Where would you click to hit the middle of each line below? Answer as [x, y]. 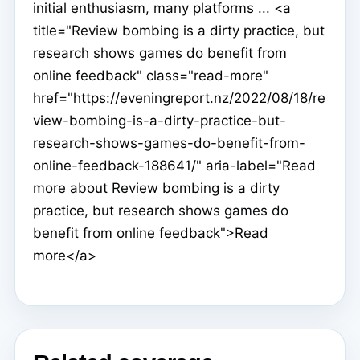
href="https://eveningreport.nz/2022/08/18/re [179, 98]
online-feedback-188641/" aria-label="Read [174, 166]
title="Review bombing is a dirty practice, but [179, 31]
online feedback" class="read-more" [151, 76]
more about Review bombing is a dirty [156, 188]
